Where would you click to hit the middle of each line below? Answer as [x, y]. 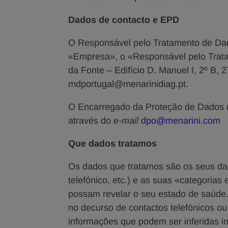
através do [91, 121]
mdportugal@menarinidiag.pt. [129, 84]
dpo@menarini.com [181, 121]
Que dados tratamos [113, 144]
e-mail [126, 121]
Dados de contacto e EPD [124, 20]
